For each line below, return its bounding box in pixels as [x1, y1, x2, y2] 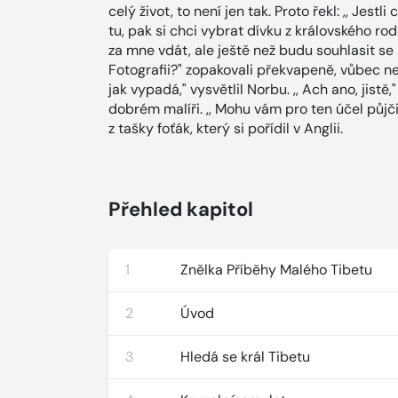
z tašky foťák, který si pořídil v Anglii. [108, 119, 343, 138]
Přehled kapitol [108, 196, 253, 222]
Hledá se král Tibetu [180, 347, 311, 366]
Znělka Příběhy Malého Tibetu [180, 260, 373, 279]
